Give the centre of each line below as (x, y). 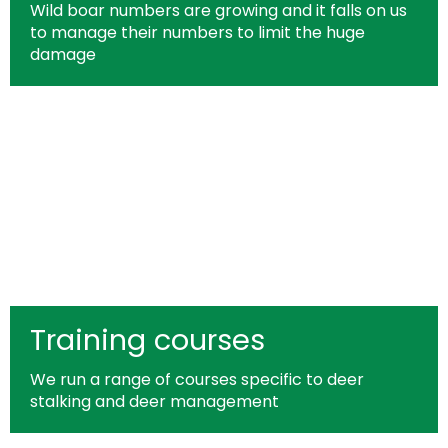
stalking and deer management (154, 401)
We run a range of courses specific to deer (197, 379)
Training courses (147, 340)
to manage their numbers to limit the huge (197, 32)
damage (63, 54)
